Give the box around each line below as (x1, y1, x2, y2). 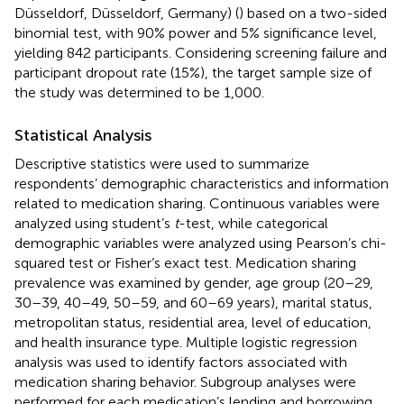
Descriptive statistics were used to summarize (14, 154, 309, 172)
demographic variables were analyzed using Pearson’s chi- (14, 234, 387, 252)
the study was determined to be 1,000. (14, 83, 264, 101)
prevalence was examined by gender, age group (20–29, (14, 273, 373, 291)
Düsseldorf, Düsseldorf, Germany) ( (14, 4, 239, 22)
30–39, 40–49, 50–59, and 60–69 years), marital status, (14, 293, 372, 311)
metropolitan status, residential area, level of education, (14, 313, 372, 331)
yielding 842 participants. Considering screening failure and (14, 43, 387, 61)
